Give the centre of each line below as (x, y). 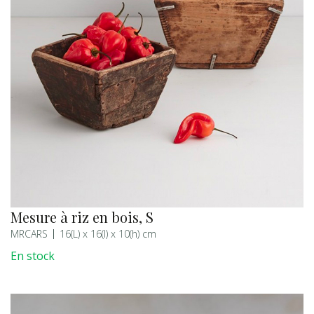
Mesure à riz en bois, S (82, 217)
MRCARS (29, 233)
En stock (33, 255)
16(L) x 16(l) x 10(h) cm (108, 233)
